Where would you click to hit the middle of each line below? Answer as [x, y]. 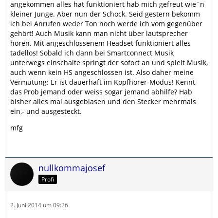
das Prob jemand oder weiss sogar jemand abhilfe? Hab [101, 92]
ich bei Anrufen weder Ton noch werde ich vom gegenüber [106, 24]
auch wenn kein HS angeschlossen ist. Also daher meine [102, 72]
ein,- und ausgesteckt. [46, 111]
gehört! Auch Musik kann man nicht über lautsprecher [99, 33]
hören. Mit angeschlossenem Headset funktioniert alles [100, 43]
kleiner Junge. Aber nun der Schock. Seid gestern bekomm [105, 14]
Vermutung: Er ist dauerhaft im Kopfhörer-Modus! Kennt [103, 82]
